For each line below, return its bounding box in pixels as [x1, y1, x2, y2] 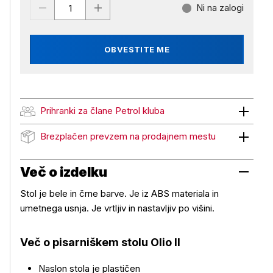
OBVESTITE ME [104, 44, 170, 54]
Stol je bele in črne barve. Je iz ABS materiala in [20, 188, 219, 199]
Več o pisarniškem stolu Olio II [20, 236, 180, 249]
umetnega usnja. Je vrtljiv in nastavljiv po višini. [20, 202, 214, 214]
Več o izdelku [20, 164, 107, 180]
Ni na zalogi [196, 2, 244, 13]
